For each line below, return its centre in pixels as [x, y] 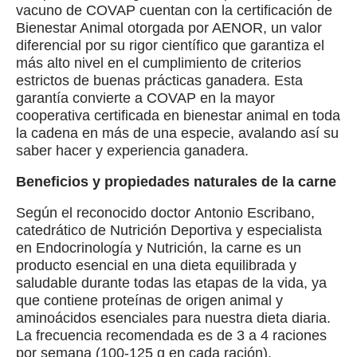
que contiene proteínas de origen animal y [149, 301]
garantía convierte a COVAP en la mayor [145, 98]
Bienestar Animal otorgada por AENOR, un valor [169, 28]
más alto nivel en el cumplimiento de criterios [159, 63]
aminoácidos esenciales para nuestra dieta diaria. [173, 318]
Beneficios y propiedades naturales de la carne [176, 182]
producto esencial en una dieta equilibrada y [156, 266]
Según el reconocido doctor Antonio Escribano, [165, 213]
